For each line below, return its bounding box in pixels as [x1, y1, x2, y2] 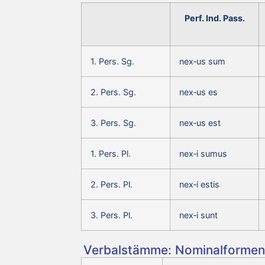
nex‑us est [179, 117, 221, 128]
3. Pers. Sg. [91, 117, 136, 128]
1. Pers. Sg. [91, 56, 134, 66]
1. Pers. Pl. [91, 148, 131, 159]
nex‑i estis [179, 179, 219, 189]
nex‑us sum [179, 56, 225, 66]
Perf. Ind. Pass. [184, 12, 245, 23]
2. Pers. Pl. [91, 179, 132, 189]
